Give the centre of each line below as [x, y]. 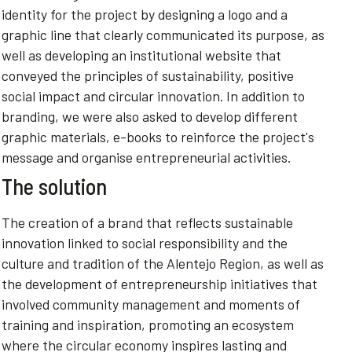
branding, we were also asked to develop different [150, 116]
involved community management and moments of [151, 304]
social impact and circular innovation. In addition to [153, 96]
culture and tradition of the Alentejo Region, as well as [163, 263]
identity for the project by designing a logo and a [145, 14]
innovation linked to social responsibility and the [145, 243]
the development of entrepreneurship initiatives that [159, 284]
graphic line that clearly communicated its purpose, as [163, 35]
